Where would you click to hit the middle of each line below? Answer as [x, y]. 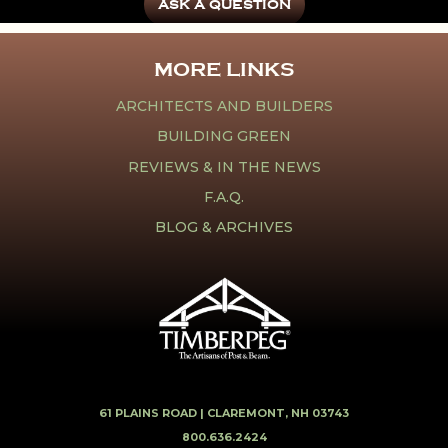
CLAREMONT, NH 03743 [278, 412]
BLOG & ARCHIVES [224, 227]
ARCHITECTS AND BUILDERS [224, 105]
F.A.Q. [224, 196]
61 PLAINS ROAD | [153, 412]
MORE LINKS [224, 69]
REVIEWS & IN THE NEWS [224, 166]
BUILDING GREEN [224, 136]
